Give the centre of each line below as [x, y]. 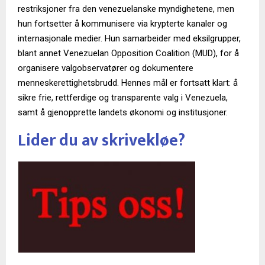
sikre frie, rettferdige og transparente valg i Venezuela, [123, 98]
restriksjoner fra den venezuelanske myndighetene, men [126, 9]
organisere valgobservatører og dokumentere [106, 68]
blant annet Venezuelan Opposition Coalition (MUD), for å [128, 54]
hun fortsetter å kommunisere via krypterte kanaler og [122, 24]
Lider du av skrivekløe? [101, 141]
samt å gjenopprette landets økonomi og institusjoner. [123, 113]
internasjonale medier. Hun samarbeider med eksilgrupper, [129, 39]
